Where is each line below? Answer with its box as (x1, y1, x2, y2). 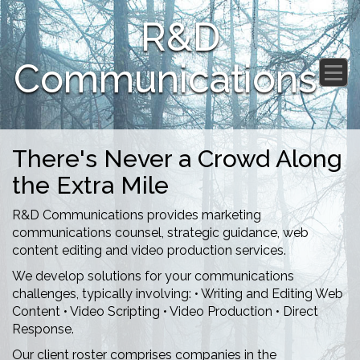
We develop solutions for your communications (12, 268, 294, 284)
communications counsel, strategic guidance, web (12, 225, 309, 241)
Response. (12, 321, 74, 337)
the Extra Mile (12, 171, 169, 200)
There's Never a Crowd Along (12, 145, 342, 174)
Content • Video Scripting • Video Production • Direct (12, 304, 318, 320)
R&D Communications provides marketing (12, 207, 261, 223)
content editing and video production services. (12, 243, 286, 259)
